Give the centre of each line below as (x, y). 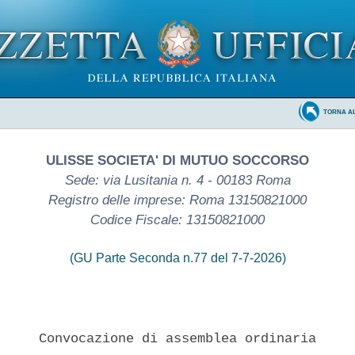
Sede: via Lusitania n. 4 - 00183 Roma (177, 180)
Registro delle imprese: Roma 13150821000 (177, 200)
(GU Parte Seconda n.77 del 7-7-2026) (177, 258)
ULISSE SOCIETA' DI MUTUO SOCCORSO (177, 160)
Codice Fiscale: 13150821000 (177, 219)
